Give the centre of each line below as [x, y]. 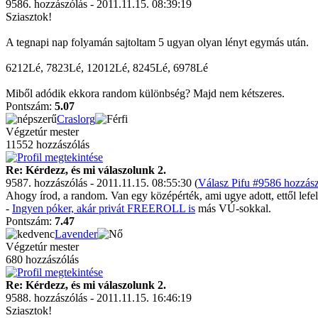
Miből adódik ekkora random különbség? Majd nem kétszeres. [145, 93]
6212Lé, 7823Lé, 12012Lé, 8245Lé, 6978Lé [107, 68]
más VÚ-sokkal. [233, 208]
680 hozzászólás [42, 259]
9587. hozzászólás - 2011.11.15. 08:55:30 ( [102, 183]
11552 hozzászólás [48, 144]
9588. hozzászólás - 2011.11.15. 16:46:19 [99, 298]
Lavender [76, 234]
